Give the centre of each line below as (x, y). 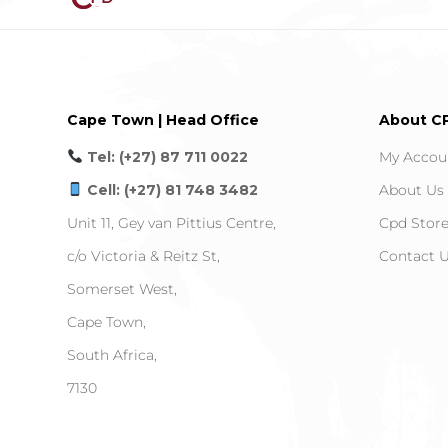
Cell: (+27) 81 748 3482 (171, 190)
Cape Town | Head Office (163, 119)
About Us (411, 190)
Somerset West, (122, 289)
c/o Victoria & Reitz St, (144, 256)
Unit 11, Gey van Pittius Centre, (172, 223)
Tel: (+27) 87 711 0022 (166, 157)
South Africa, (112, 355)
